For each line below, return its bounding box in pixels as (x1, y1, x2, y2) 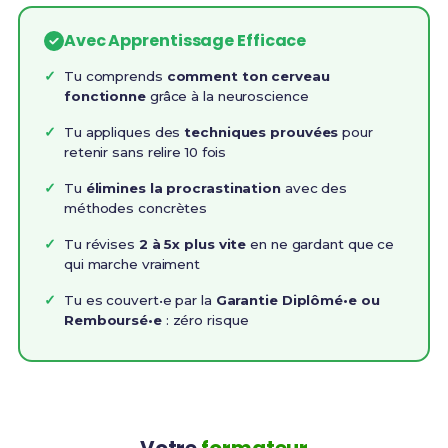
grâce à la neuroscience (145, 87, 309, 104)
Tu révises (63, 235, 139, 252)
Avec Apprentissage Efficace (63, 28, 307, 52)
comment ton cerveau (166, 67, 330, 84)
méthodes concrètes (63, 199, 208, 216)
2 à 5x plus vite (138, 235, 247, 252)
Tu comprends (63, 67, 167, 84)
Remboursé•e (63, 311, 162, 328)
